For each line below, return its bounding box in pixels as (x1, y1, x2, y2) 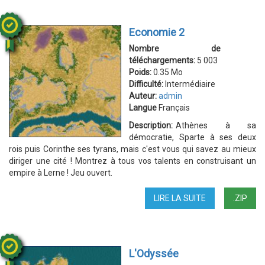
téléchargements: (129, 56, 197, 65)
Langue (129, 103, 157, 112)
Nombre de (129, 44, 221, 53)
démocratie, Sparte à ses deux (129, 132, 256, 142)
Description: (129, 121, 173, 130)
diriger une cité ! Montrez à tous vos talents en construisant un (9, 156, 256, 166)
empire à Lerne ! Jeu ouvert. (9, 168, 112, 177)
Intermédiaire (165, 79, 215, 89)
